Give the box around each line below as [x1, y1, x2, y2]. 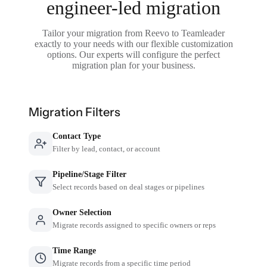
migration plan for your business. [72, 60, 195, 70]
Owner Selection [52, 207, 112, 217]
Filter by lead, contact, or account [52, 144, 161, 153]
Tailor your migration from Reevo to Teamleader [42, 27, 225, 38]
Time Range [52, 246, 97, 255]
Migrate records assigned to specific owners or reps [52, 220, 216, 229]
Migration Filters [29, 104, 121, 119]
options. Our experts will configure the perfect [47, 49, 220, 60]
